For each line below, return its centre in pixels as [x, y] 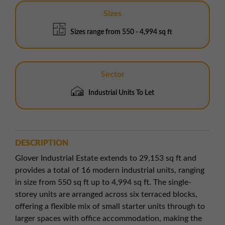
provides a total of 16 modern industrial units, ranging [110, 171]
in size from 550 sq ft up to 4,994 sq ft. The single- [103, 183]
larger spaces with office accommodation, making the [108, 219]
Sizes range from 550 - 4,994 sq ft [121, 32]
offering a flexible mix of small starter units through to [110, 207]
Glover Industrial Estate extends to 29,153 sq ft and [106, 158]
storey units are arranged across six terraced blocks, [106, 195]
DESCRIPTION [42, 143]
